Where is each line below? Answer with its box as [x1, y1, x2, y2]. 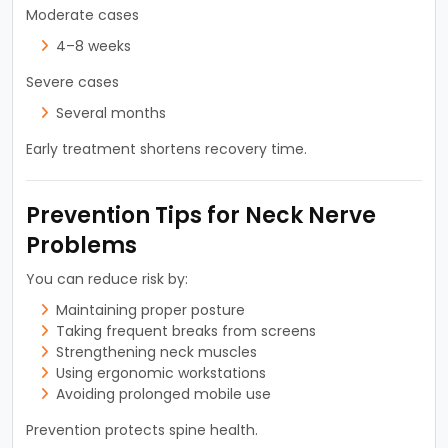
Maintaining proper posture [55, 299, 245, 320]
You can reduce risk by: [25, 268, 188, 289]
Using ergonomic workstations [55, 362, 266, 383]
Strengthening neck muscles [55, 341, 257, 362]
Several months [55, 102, 166, 123]
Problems [25, 229, 137, 261]
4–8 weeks [55, 35, 131, 56]
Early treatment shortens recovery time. [25, 138, 307, 159]
